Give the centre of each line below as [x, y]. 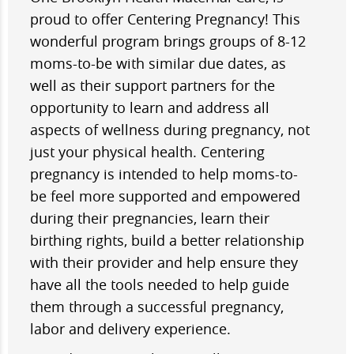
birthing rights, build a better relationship [167, 241]
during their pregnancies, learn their [150, 218]
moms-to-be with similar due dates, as [158, 64]
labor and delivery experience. [130, 329]
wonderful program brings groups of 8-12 [168, 41]
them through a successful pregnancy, [157, 307]
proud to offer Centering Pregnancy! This [165, 19]
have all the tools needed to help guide [160, 285]
